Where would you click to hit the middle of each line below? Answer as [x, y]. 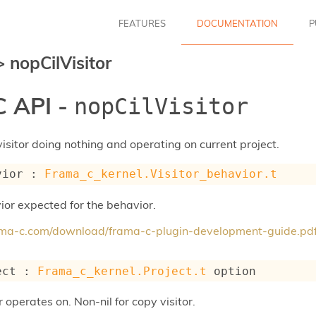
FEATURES [142, 23]
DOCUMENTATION [237, 23]
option [232, 271]
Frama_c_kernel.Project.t [122, 271]
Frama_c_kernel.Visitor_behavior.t [161, 174]
